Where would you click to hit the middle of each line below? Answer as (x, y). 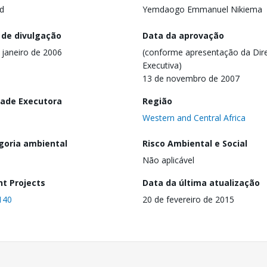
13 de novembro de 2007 (191, 78)
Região (157, 101)
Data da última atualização (201, 183)
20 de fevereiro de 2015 (188, 200)
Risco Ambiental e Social (195, 144)
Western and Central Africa (194, 117)
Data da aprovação (183, 35)
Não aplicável (168, 160)
